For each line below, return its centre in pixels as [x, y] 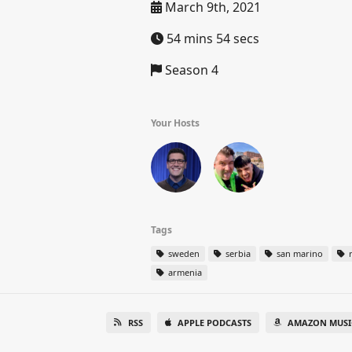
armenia [184, 272]
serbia [237, 253]
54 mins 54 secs [211, 38]
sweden [183, 253]
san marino [299, 253]
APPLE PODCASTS [214, 323]
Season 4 [190, 70]
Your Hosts [175, 123]
